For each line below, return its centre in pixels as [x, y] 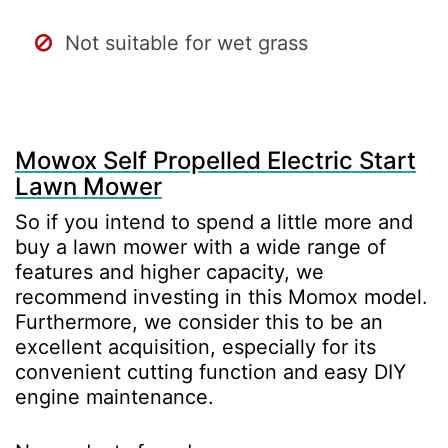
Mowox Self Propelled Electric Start [215, 160]
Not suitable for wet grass [186, 42]
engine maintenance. [117, 396]
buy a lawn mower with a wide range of [200, 246]
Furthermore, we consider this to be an [199, 321]
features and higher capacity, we [169, 271]
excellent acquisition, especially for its [195, 346]
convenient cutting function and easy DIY [210, 371]
